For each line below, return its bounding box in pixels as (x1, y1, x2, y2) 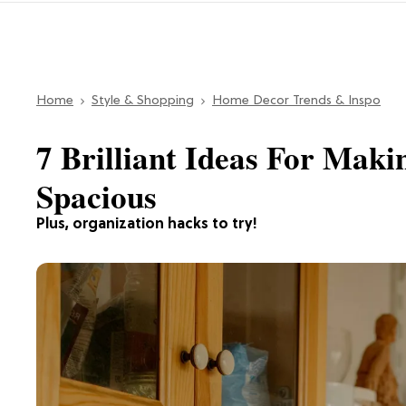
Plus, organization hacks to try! (36, 216, 257, 233)
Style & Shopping (92, 93, 194, 108)
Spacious (36, 172, 157, 219)
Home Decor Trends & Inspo (212, 93, 381, 108)
